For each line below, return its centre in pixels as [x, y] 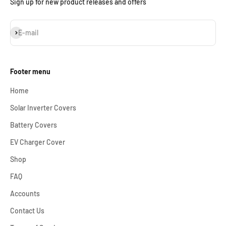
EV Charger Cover [38, 142]
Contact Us [27, 211]
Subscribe [25, 32]
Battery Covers [34, 125]
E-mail [28, 33]
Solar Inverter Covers [43, 108]
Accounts [25, 194]
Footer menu [30, 72]
